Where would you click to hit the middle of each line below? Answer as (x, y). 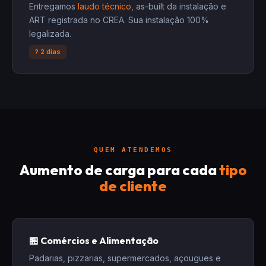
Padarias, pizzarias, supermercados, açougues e (125, 258)
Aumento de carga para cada (119, 170)
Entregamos (53, 6)
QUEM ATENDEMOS (133, 150)
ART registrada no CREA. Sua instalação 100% (119, 20)
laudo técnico (104, 6)
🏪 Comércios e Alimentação (94, 240)
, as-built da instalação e (179, 6)
